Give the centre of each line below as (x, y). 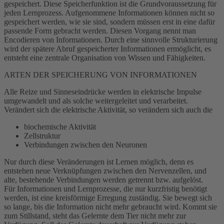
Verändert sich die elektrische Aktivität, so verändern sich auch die (108, 109)
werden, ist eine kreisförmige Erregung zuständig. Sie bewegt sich (108, 197)
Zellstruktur (42, 135)
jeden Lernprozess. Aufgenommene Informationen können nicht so (109, 12)
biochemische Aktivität (60, 126)
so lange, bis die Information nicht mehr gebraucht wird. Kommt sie (110, 206)
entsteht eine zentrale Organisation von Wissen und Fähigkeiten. (105, 57)
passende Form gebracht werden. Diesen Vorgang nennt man (100, 30)
